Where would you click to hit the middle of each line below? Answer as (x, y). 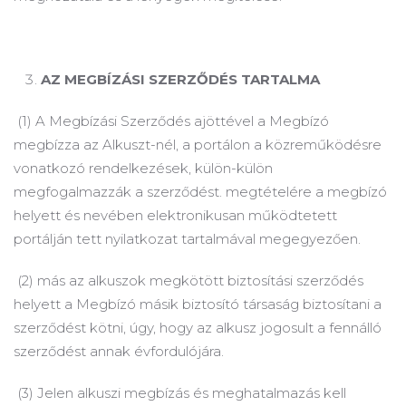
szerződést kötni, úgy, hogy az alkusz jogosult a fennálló (198, 328)
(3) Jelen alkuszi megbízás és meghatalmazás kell (180, 393)
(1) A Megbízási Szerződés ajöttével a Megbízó (171, 121)
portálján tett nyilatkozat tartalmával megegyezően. (187, 239)
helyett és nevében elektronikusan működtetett (175, 215)
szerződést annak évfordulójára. (119, 351)
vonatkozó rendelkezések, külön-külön (143, 168)
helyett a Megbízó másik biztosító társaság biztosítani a (198, 304)
